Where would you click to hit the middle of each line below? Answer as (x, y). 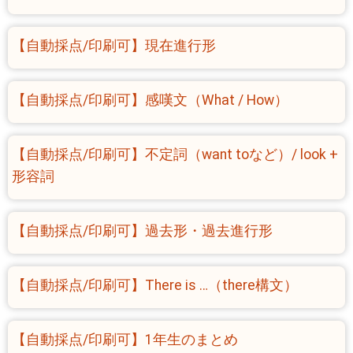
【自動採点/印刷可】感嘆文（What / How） (150, 100)
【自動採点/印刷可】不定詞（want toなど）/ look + (175, 154)
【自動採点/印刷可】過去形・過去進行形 (142, 231)
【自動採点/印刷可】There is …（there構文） (155, 285)
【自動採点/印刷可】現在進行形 (114, 46)
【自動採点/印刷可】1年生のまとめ (125, 340)
